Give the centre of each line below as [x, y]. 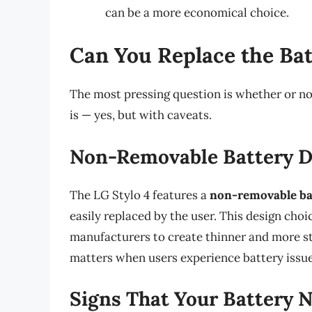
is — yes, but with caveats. [141, 115]
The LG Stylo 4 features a [140, 195]
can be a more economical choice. [197, 12]
